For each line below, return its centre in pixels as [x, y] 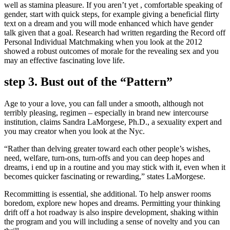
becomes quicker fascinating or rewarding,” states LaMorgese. [105, 177]
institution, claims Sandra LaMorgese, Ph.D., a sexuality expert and [113, 122]
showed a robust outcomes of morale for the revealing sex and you [111, 51]
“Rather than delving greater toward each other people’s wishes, [107, 149]
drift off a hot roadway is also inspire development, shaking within [111, 213]
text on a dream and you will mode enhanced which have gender [109, 23]
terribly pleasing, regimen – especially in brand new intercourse [106, 113]
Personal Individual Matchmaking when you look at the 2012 [103, 42]
